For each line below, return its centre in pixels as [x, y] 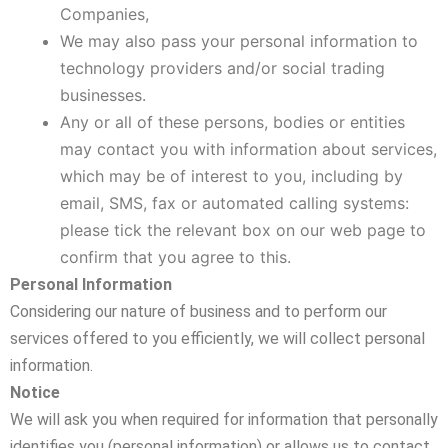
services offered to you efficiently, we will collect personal [217, 338]
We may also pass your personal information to [239, 41]
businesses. [103, 95]
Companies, [104, 14]
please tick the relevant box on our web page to [243, 230]
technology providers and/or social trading [222, 68]
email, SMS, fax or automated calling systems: [234, 203]
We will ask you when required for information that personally [224, 419]
